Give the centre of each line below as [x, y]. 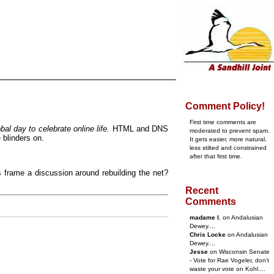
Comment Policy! [225, 106]
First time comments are [223, 122]
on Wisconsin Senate [239, 252]
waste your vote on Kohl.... [228, 269]
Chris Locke [208, 235]
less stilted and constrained [228, 148]
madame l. [205, 217]
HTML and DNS [139, 129]
